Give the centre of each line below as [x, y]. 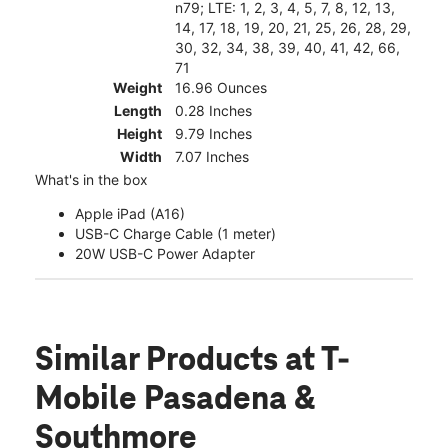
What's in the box [91, 179]
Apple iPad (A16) [130, 213]
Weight [137, 87]
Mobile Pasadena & [175, 399]
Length [138, 110]
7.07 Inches [212, 156]
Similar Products [160, 360]
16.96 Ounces [221, 87]
